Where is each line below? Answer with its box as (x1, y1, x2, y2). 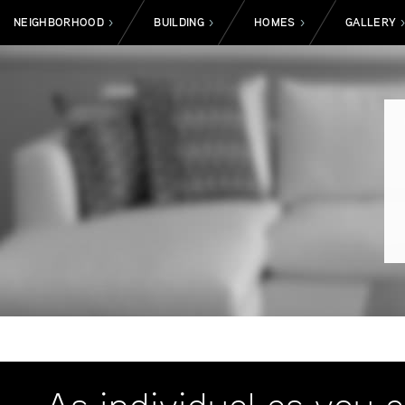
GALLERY (345, 14, 397, 31)
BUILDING (154, 14, 204, 31)
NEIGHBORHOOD (14, 14, 104, 31)
